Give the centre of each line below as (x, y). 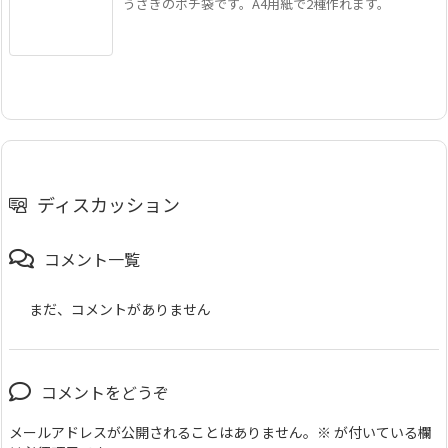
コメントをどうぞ (105, 391)
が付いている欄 (381, 431)
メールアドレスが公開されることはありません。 (163, 431)
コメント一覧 (92, 258)
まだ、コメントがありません (120, 308)
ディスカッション (108, 203)
